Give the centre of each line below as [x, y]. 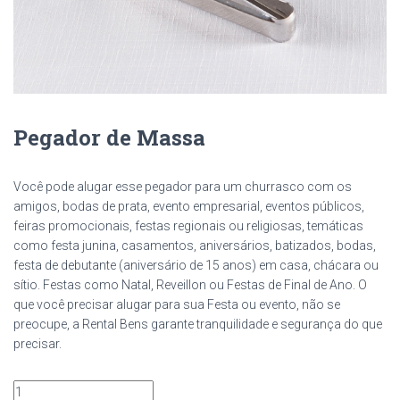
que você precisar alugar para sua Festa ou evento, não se [177, 305]
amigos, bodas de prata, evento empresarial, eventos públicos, [189, 207]
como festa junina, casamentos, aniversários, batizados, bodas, [195, 246]
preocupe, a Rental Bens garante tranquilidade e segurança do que [198, 325]
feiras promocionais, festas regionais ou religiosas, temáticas [188, 226]
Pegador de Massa [109, 138]
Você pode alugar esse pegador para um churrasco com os [183, 187]
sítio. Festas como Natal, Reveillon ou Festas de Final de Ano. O [190, 285]
